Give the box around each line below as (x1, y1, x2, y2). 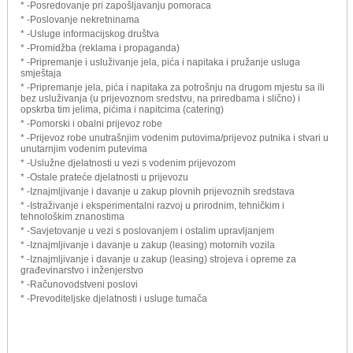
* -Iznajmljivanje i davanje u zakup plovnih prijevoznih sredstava (20, 185, 295, 197)
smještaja (20, 67, 61, 79)
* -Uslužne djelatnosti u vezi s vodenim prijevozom (20, 157, 236, 169)
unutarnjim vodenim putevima (20, 143, 147, 154)
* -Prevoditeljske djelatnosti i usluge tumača (20, 292, 207, 304)
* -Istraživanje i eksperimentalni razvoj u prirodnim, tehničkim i (20, 199, 284, 211)
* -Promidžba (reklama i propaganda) (20, 42, 180, 54)
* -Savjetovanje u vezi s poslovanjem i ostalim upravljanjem (20, 225, 274, 236)
